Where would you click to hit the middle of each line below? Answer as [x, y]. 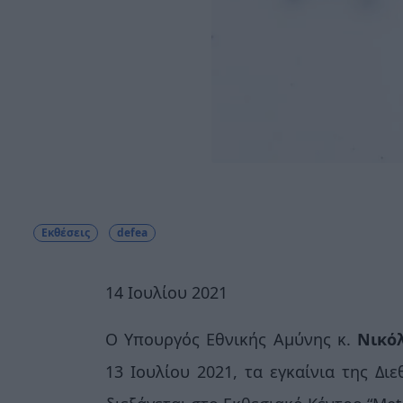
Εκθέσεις [66, 232]
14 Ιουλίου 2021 [166, 292]
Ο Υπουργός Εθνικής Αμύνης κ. [232, 339]
